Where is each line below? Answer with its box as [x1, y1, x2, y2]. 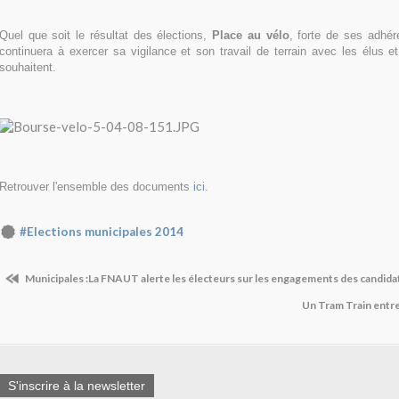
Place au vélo [212, 28, 289, 43]
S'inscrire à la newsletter [8, 379, 145, 394]
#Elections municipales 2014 [20, 224, 183, 240]
